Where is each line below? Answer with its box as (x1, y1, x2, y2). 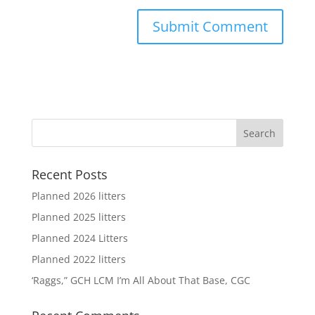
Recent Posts (31, 165, 108, 183)
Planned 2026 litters (31, 188, 126, 202)
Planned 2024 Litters (31, 231, 128, 245)
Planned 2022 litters (31, 252, 126, 266)
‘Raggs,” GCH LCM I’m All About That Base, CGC (31, 273, 250, 287)
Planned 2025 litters (31, 210, 126, 224)
